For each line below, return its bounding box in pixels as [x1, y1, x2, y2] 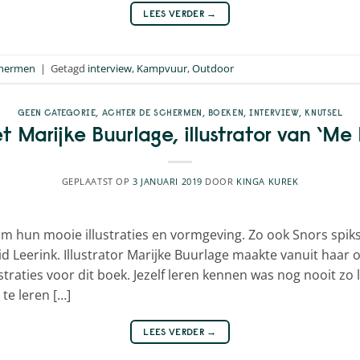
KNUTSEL [305, 106, 343, 118]
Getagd [51, 61, 88, 76]
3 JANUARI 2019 [132, 175, 202, 188]
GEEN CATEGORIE [17, 106, 96, 118]
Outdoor [192, 61, 234, 76]
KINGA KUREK [236, 175, 299, 188]
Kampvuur [137, 61, 187, 76]
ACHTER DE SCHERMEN [101, 106, 202, 118]
